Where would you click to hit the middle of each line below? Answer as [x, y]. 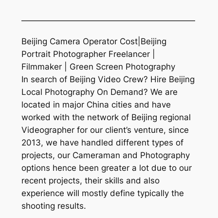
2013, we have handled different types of [102, 142]
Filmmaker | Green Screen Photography [98, 66]
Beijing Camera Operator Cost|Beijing [94, 41]
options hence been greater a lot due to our [106, 168]
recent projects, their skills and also [90, 180]
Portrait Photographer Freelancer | [88, 54]
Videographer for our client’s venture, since [105, 130]
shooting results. [54, 206]
